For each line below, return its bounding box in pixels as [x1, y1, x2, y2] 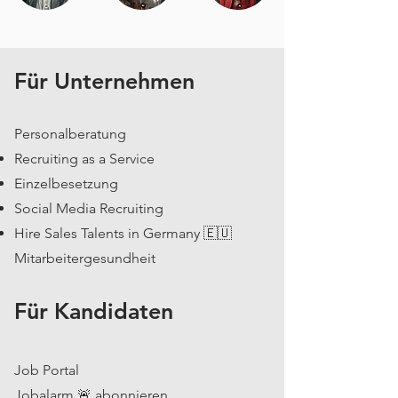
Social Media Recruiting [14, 200, 163, 217]
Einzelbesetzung [14, 175, 118, 192]
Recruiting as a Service [14, 150, 155, 167]
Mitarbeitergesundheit [14, 250, 155, 267]
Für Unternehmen [14, 68, 195, 94]
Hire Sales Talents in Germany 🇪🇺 [14, 225, 232, 242]
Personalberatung [14, 125, 126, 142]
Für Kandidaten [14, 298, 173, 324]
